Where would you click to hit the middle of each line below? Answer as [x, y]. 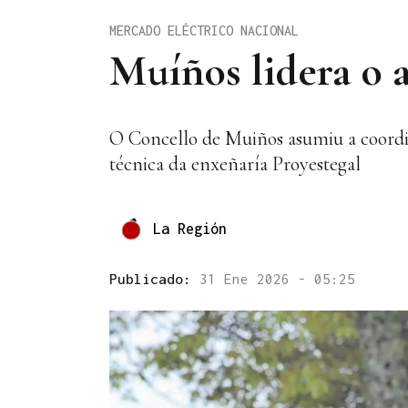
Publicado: [154, 279]
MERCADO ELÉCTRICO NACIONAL [204, 30]
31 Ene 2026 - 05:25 [277, 279]
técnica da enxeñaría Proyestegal [235, 164]
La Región [190, 228]
